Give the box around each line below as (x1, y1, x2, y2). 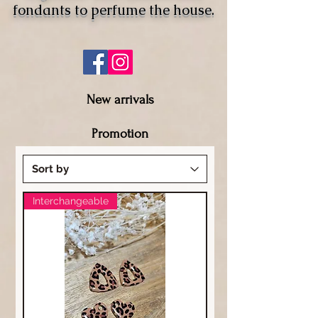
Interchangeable (33, 195, 109, 207)
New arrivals (86, 92, 154, 108)
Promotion (92, 126, 148, 142)
